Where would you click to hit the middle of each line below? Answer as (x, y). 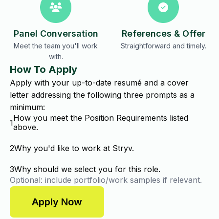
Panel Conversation (56, 33)
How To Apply (44, 69)
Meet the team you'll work (56, 46)
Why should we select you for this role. (87, 169)
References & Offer (163, 33)
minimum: (27, 107)
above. (26, 127)
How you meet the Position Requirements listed (101, 118)
